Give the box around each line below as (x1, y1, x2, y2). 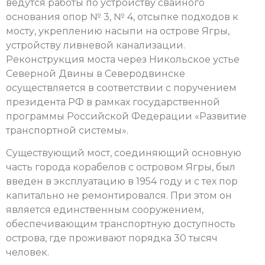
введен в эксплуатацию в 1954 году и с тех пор (6, 176, 238, 188)
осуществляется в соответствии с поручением (6, 82, 237, 93)
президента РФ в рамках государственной (6, 96, 220, 108)
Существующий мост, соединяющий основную (6, 147, 241, 159)
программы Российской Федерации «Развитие (6, 110, 247, 122)
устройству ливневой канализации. (6, 39, 185, 51)
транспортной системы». (6, 124, 128, 136)
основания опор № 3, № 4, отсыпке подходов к (6, 11, 238, 22)
